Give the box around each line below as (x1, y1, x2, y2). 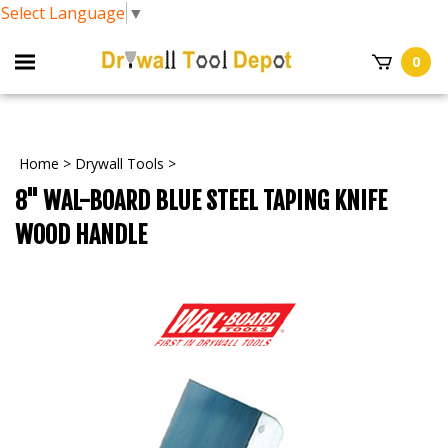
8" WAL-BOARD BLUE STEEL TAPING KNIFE (15, 185, 387, 216)
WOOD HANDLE (15, 219, 147, 250)
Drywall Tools (75, 153, 164, 173)
